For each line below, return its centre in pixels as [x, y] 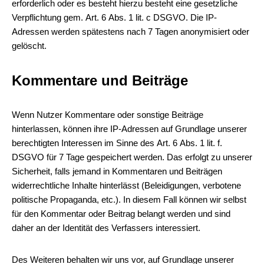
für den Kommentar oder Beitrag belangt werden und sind [121, 214]
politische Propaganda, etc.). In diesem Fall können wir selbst [129, 199]
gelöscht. [29, 46]
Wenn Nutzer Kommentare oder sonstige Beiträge [108, 115]
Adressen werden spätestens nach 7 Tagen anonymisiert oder [131, 32]
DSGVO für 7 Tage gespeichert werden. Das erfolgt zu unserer [132, 157]
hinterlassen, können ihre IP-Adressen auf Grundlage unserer [129, 129]
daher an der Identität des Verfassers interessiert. [106, 228]
